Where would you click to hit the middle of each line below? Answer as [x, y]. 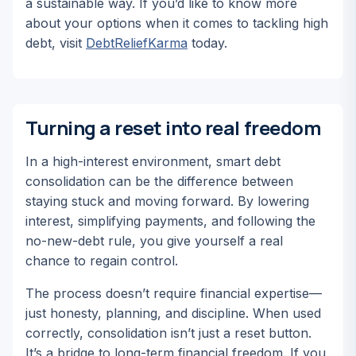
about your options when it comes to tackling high [177, 23]
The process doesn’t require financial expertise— [174, 293]
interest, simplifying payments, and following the [170, 221]
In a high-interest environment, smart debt [153, 161]
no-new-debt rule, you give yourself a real [154, 241]
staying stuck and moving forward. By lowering [167, 201]
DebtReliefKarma [137, 43]
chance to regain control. [102, 261]
